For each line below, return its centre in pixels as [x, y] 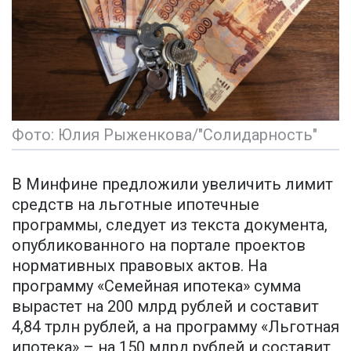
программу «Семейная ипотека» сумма [156, 286]
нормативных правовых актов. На [139, 266]
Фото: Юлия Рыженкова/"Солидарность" [165, 135]
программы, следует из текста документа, [170, 225]
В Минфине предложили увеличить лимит [172, 185]
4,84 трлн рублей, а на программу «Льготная [175, 327]
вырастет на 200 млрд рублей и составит [165, 307]
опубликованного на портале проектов [159, 246]
